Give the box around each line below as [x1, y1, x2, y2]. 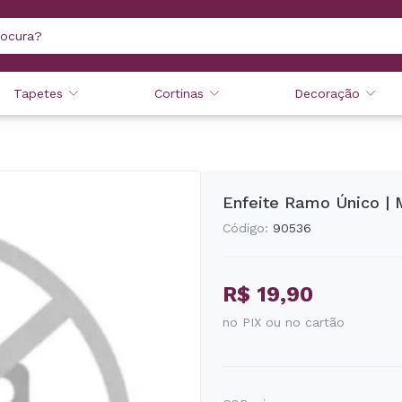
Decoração [293, 86, 360, 100]
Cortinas [153, 86, 204, 100]
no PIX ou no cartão [223, 315, 345, 329]
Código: [223, 221, 268, 235]
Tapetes [13, 86, 64, 100]
